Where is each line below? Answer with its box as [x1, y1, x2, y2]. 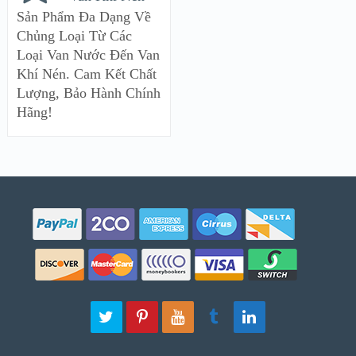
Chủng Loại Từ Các [16, 27, 132, 44]
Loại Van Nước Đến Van [16, 46, 160, 63]
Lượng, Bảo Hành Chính [16, 84, 161, 101]
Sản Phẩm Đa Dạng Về [16, 8, 151, 25]
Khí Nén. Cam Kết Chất [16, 65, 157, 82]
